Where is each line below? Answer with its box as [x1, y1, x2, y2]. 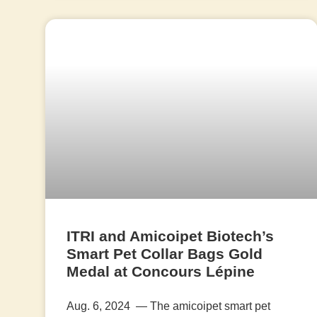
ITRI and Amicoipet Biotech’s [66, 228, 274, 245]
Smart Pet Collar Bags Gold [66, 246, 263, 263]
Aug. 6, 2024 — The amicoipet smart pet [66, 300, 270, 313]
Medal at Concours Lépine [66, 263, 255, 280]
